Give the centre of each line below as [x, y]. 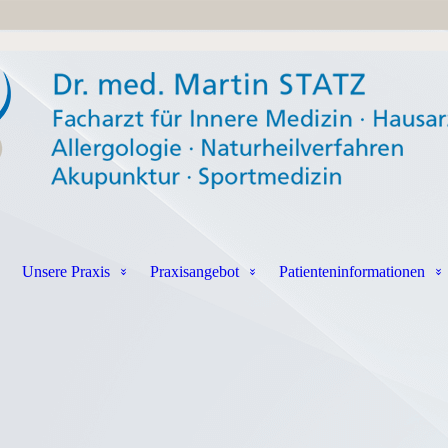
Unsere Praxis [65, 271]
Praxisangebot [194, 271]
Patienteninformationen [351, 271]
